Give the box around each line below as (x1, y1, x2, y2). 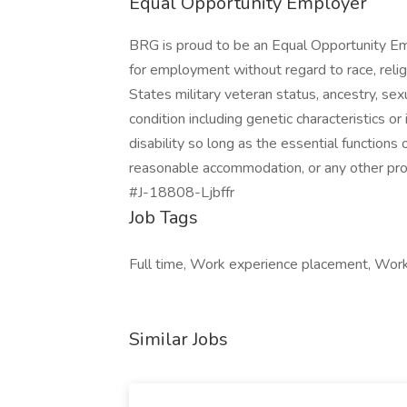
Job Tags (129, 205, 198, 230)
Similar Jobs (129, 327, 228, 352)
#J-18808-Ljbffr (129, 183, 234, 203)
